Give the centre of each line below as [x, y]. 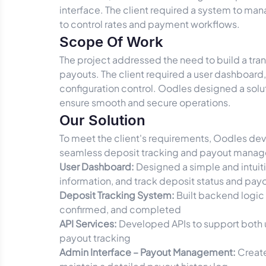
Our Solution [102, 120]
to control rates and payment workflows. [150, 24]
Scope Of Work [111, 42]
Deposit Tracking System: [118, 195]
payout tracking [95, 238]
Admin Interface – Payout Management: [148, 252]
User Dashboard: [98, 167]
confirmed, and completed [120, 209]
